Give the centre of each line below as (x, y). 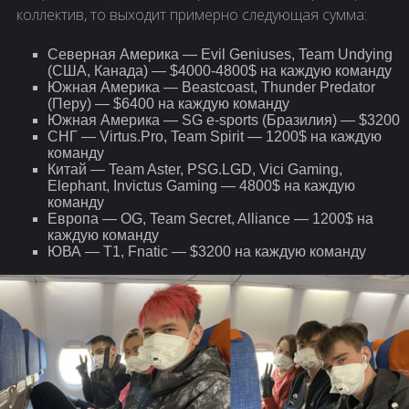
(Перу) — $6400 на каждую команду (168, 104)
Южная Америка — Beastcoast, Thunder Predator (211, 88)
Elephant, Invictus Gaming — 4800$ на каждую (201, 186)
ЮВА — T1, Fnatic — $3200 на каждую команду (207, 252)
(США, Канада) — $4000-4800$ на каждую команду (220, 71)
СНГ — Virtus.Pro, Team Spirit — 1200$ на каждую (215, 137)
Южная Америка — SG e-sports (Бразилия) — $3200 (224, 121)
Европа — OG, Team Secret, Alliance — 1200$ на (210, 219)
